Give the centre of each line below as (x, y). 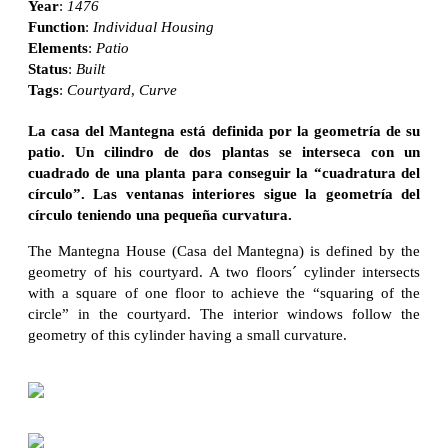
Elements (58, 47)
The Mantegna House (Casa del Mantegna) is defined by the (224, 250)
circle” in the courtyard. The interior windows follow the (224, 313)
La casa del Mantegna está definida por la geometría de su (224, 130)
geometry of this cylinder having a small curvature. (187, 334)
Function (56, 26)
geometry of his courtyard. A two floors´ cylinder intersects (224, 271)
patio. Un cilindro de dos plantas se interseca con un (224, 151)
